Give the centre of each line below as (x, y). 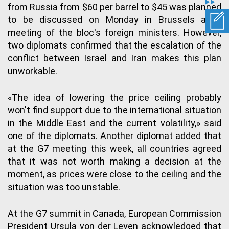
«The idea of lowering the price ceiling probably (114, 97)
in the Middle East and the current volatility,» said (114, 123)
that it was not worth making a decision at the (114, 161)
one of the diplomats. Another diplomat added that (114, 135)
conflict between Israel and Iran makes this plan (114, 58)
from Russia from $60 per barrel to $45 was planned (114, 7)
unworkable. (32, 71)
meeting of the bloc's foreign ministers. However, (114, 32)
